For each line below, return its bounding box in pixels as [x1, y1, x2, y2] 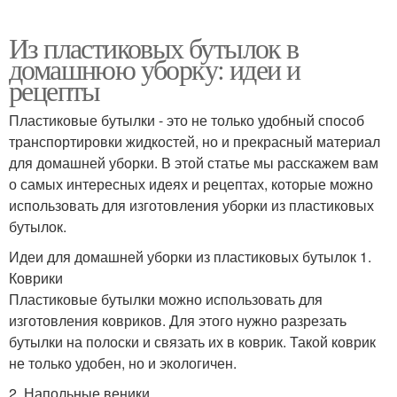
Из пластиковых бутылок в [9, 27, 299, 66]
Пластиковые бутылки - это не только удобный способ [9, 109, 364, 130]
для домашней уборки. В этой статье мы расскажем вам [9, 152, 378, 173]
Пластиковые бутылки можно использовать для [9, 288, 323, 309]
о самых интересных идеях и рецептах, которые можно [9, 173, 373, 194]
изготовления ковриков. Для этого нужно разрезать [9, 309, 346, 331]
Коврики [9, 267, 63, 288]
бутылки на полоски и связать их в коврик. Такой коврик [9, 331, 376, 352]
